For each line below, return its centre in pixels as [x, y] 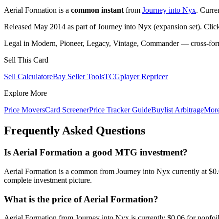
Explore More [25, 93]
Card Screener [67, 110]
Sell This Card [26, 60]
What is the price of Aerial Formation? [81, 199]
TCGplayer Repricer [136, 77]
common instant [97, 10]
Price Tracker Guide [120, 110]
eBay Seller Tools [77, 77]
